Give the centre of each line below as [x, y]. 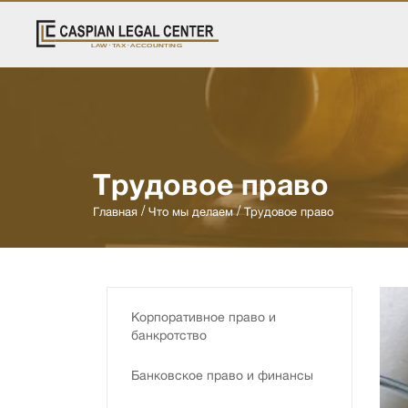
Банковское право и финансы [222, 375]
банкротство [169, 335]
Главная [115, 212]
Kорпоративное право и [204, 317]
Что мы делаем [191, 212]
